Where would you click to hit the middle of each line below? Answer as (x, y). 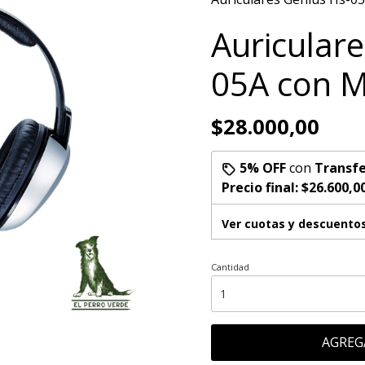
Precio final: (262, 187)
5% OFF (263, 168)
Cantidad (230, 267)
